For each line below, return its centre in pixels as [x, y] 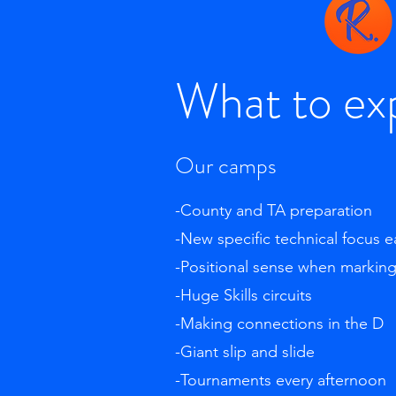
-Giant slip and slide [247, 352]
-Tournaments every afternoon [282, 380]
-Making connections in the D [279, 324]
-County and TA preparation [273, 210]
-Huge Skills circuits [245, 295]
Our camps [225, 166]
